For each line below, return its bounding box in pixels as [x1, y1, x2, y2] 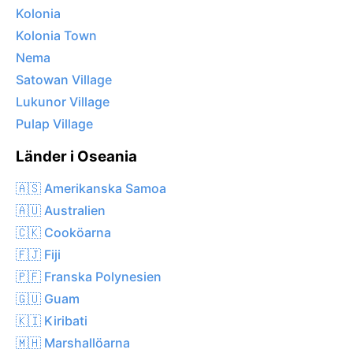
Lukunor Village [16, 94, 110, 110]
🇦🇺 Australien [16, 202, 106, 218]
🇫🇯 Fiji [16, 246, 61, 262]
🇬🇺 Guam [16, 290, 80, 307]
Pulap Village [16, 116, 93, 132]
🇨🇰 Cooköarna [16, 224, 111, 240]
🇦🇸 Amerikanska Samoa [16, 180, 166, 196]
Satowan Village [16, 72, 112, 88]
